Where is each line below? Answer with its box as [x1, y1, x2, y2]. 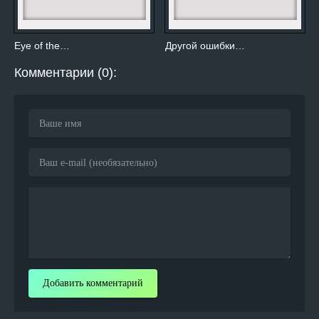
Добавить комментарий [43, 278, 143, 289]
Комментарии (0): [14, 66, 117, 80]
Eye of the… [14, 40, 70, 52]
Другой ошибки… [165, 40, 246, 52]
